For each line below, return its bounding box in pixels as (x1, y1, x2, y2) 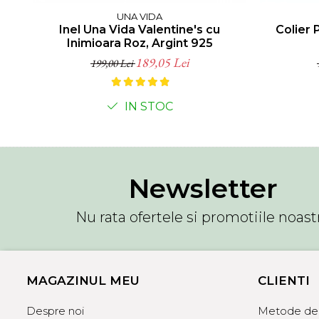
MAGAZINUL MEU (26, 273, 140, 288)
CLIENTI (258, 273, 310, 288)
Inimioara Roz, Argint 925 (66, 36, 213, 50)
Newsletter (128, 172, 278, 205)
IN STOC (121, 99, 173, 113)
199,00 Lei (90, 56, 135, 70)
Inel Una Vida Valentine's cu (59, 22, 220, 36)
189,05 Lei (135, 53, 189, 70)
